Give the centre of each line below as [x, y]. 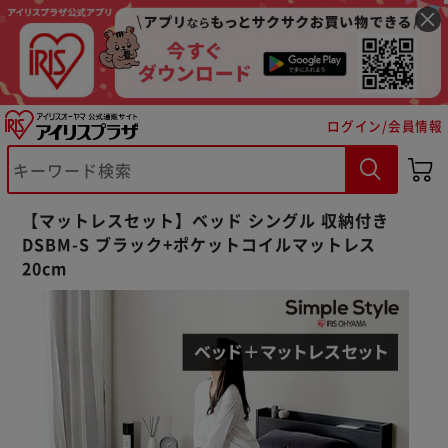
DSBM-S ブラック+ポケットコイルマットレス [199, 243]
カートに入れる [135, 364]
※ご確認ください [124, 312]
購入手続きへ [312, 364]
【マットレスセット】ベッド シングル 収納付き [205, 219]
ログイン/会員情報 [385, 125]
